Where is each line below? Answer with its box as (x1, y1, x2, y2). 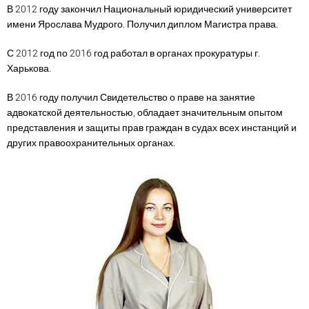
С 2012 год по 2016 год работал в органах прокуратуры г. (7, 48, 260, 59)
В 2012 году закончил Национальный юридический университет (7, 3, 292, 14)
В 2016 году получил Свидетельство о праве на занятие (7, 92, 255, 103)
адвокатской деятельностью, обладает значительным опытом (7, 107, 283, 118)
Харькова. (7, 63, 51, 74)
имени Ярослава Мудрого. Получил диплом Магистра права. (7, 19, 278, 30)
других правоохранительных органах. (7, 137, 175, 148)
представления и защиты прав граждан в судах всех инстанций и (7, 122, 297, 133)
